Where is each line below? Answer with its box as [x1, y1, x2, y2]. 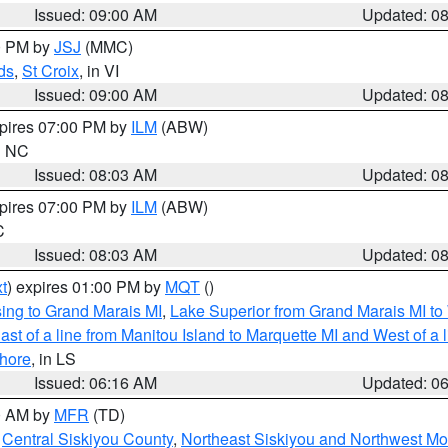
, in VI [79, 59, 119, 82]
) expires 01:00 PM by [7, 275, 165, 298]
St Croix [22, 59, 79, 82]
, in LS [31, 347, 76, 370]
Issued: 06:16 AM [34, 371, 158, 394]
